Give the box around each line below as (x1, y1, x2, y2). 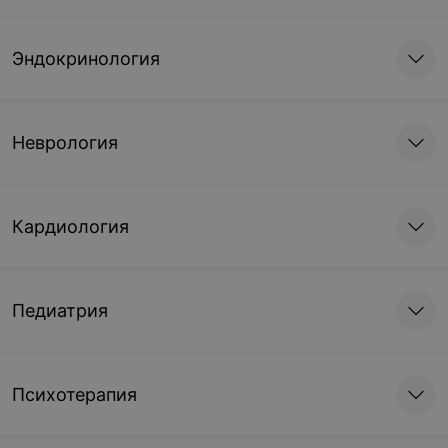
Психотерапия (12, 384, 137, 405)
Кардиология (12, 216, 129, 237)
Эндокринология (12, 48, 160, 69)
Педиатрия (12, 300, 108, 321)
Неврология (12, 132, 118, 153)
